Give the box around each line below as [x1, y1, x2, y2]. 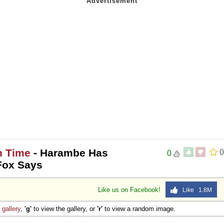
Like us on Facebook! [98, 185, 162, 193]
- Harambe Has [30, 146, 108, 158]
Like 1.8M [178, 186, 212, 193]
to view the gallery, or [31, 204, 97, 212]
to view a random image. [102, 204, 175, 212]
